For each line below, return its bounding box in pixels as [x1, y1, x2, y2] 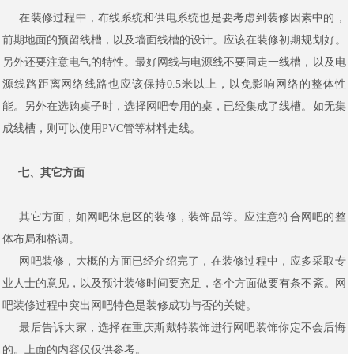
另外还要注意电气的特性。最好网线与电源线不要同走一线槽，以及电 [2, 56, 346, 69]
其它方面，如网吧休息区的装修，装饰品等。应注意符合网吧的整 [2, 211, 346, 224]
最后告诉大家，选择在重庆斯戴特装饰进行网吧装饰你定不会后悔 [2, 322, 346, 334]
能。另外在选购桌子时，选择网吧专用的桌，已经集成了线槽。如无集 [2, 100, 346, 113]
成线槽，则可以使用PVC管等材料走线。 [2, 122, 201, 135]
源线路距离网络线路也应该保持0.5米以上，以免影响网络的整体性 [2, 78, 346, 91]
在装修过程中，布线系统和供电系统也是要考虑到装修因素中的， [2, 12, 346, 24]
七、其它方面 [6, 167, 85, 179]
